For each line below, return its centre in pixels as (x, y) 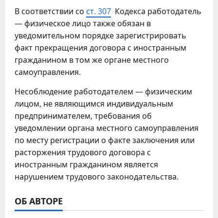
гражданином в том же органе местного (92, 60)
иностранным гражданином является (86, 164)
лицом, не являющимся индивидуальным (94, 104)
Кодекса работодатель (156, 11)
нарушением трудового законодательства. (97, 177)
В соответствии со (50, 11)
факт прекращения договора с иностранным (100, 48)
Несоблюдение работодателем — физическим (103, 91)
